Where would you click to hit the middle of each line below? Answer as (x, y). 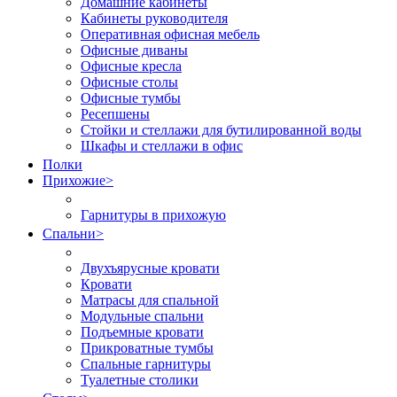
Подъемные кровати (142, 332)
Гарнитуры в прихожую (153, 215)
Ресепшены (115, 114)
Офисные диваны (134, 50)
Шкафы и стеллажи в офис (162, 146)
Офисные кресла (131, 66)
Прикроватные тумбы (147, 348)
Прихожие (74, 180)
